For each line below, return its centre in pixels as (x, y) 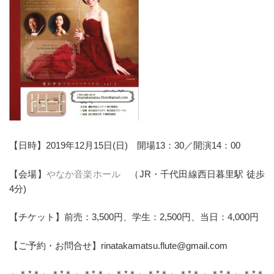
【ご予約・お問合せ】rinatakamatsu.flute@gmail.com (118, 245)
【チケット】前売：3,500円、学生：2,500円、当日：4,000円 (134, 217)
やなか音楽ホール (83, 174)
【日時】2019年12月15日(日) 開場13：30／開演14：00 (125, 146)
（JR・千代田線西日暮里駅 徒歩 (193, 174)
